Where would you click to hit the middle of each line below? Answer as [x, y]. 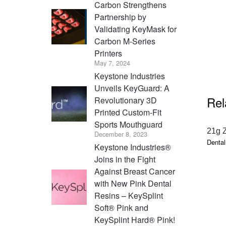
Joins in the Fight [125, 159]
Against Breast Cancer [135, 171]
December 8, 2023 [121, 134]
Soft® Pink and [121, 208]
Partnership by [120, 17]
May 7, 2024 [112, 63]
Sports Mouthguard [128, 124]
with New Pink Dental [133, 183]
